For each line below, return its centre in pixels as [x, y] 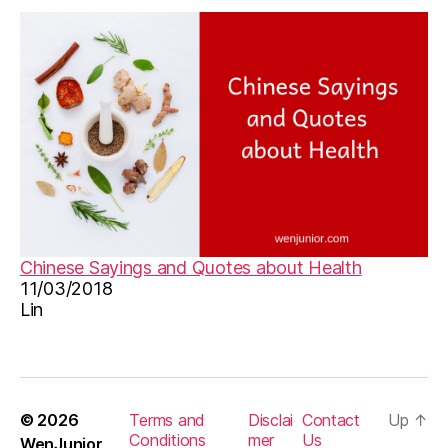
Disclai [270, 419]
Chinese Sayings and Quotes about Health [191, 267]
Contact [330, 419]
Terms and [167, 419]
